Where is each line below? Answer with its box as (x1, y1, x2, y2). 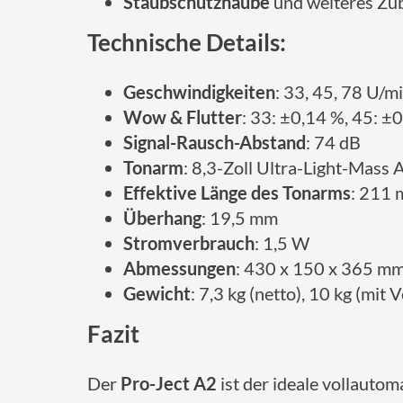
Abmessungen (123, 257, 236, 279)
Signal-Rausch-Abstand (123, 131, 306, 153)
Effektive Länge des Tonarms (123, 182, 351, 203)
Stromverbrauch (123, 232, 255, 254)
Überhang (123, 207, 201, 228)
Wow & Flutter (123, 106, 242, 128)
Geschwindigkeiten (123, 81, 275, 103)
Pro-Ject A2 (121, 372, 217, 394)
